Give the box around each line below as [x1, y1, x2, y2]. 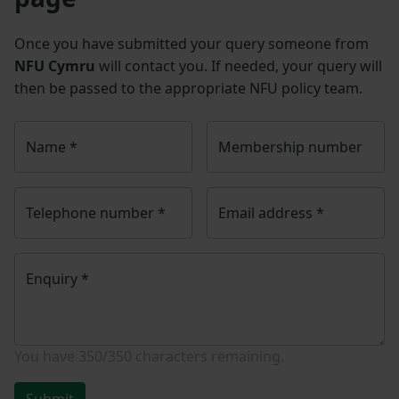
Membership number [218, 137, 362, 158]
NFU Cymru [14, 56, 95, 77]
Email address [218, 203, 316, 224]
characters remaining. [132, 346, 284, 367]
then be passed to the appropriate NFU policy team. [14, 78, 362, 99]
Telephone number [26, 203, 158, 224]
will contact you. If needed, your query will [95, 56, 382, 77]
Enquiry [26, 269, 81, 289]
